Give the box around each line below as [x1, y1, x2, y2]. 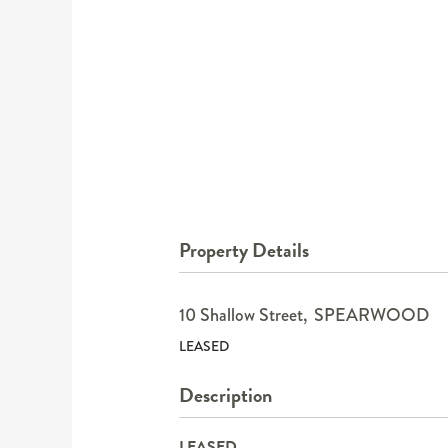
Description [178, 379, 272, 410]
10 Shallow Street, [178, 301, 307, 328]
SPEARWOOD [313, 301, 429, 328]
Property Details [178, 234, 309, 265]
